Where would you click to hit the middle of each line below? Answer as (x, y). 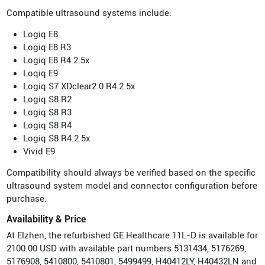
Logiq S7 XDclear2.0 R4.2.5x (79, 86)
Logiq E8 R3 (47, 47)
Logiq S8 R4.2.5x (56, 138)
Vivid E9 (39, 151)
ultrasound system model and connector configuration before (132, 185)
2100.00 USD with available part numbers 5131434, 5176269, (126, 248)
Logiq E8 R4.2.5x (56, 60)
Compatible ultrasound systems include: (89, 13)
